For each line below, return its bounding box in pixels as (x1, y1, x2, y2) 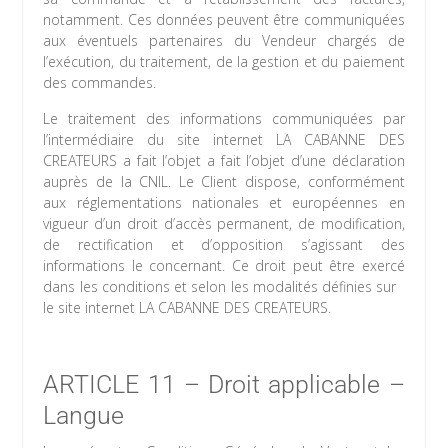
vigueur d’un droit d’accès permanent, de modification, (43, 214, 405, 234)
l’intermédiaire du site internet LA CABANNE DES (43, 130, 405, 150)
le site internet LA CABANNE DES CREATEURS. (43, 298, 332, 318)
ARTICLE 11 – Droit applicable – (43, 370, 405, 400)
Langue (43, 401, 125, 431)
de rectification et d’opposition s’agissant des (43, 235, 405, 255)
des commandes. (43, 73, 157, 93)
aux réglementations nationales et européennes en (43, 193, 405, 213)
